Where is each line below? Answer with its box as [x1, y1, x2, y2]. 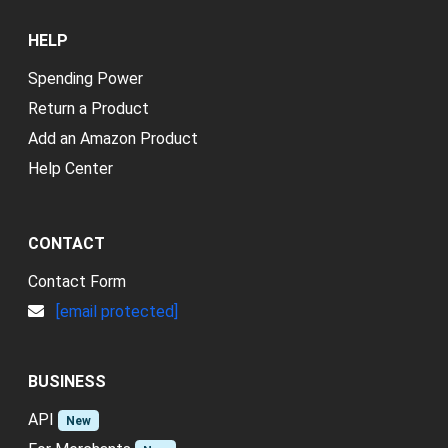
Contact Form [28, 271, 126, 291]
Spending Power [28, 68, 143, 88]
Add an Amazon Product [28, 128, 198, 148]
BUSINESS [28, 371, 106, 391]
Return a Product [28, 98, 149, 118]
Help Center [28, 158, 113, 178]
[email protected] [56, 301, 178, 321]
